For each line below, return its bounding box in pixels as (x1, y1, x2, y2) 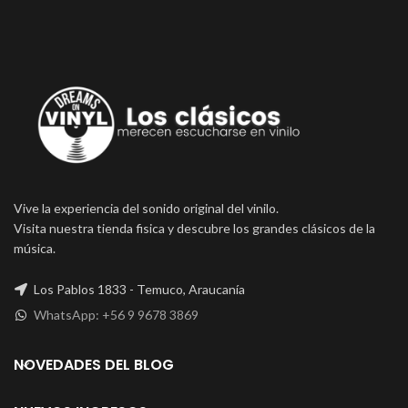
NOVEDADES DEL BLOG (14, 354, 174, 376)
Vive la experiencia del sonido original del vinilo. (14, 200, 279, 217)
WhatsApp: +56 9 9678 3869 (34, 307, 199, 323)
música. (14, 240, 56, 257)
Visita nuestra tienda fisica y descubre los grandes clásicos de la (14, 220, 375, 237)
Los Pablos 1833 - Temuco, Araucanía (31, 281, 245, 298)
